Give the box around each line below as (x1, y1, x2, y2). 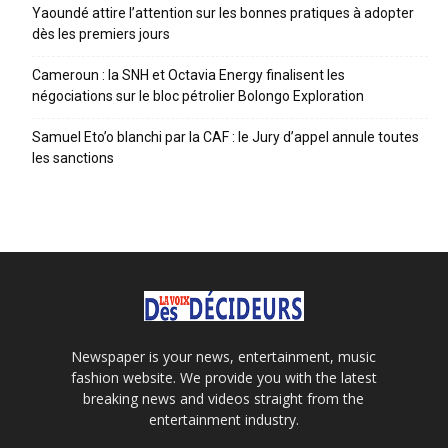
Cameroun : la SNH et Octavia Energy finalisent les (32, 67, 345, 84)
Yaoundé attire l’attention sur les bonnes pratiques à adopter (32, 5, 414, 22)
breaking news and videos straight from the (83, 389, 365, 409)
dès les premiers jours (32, 26, 170, 43)
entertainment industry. (148, 410, 299, 430)
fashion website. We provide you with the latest (70, 368, 377, 388)
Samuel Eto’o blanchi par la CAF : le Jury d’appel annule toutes (32, 129, 419, 146)
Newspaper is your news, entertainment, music (71, 347, 377, 367)
